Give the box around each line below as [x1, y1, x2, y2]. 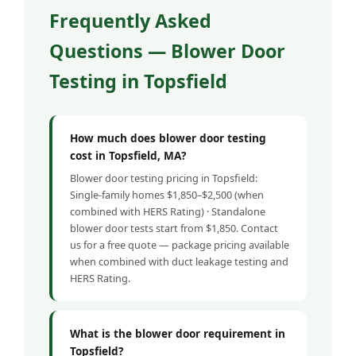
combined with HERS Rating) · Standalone [70, 203, 265, 219]
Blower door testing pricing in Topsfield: [70, 170, 257, 185]
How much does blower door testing [70, 130, 266, 145]
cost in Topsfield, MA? [70, 147, 186, 163]
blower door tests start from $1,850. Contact [70, 220, 278, 235]
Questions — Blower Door [49, 37, 285, 64]
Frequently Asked [49, 7, 211, 33]
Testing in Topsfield [49, 68, 227, 94]
